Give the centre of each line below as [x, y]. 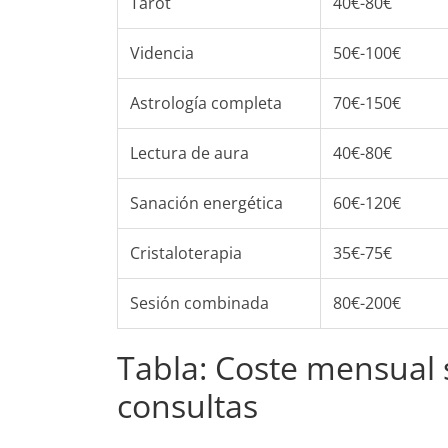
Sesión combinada [199, 303]
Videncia [162, 53]
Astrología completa [206, 103]
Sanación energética [206, 203]
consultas [187, 405]
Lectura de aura [189, 153]
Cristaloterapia [186, 253]
